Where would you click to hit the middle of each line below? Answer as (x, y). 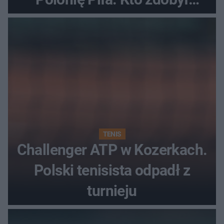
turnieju (112, 191)
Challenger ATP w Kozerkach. (112, 150)
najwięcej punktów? (112, 20)
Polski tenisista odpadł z (112, 170)
